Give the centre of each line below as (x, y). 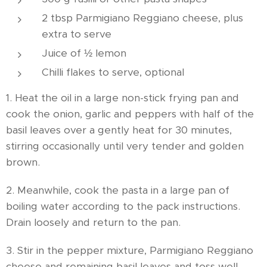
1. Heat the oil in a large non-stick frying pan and (122, 98)
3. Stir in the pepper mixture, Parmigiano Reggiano (130, 250)
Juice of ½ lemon (84, 53)
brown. (23, 162)
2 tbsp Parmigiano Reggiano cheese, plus (142, 18)
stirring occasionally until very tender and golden (125, 146)
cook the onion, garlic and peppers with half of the (130, 114)
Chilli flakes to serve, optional (113, 72)
